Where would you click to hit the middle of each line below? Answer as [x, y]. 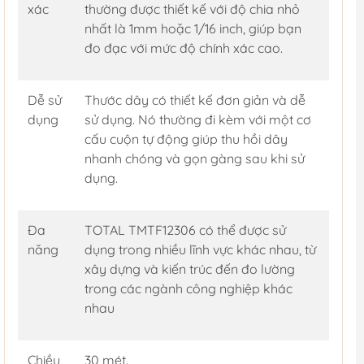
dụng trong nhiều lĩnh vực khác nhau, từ [200, 250]
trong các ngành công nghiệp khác [188, 289]
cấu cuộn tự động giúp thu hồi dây [186, 139]
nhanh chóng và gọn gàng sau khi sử [194, 159]
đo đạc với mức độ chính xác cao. [183, 48]
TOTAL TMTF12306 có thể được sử [185, 230]
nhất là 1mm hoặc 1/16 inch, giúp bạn [193, 29]
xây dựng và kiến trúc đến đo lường [189, 269]
